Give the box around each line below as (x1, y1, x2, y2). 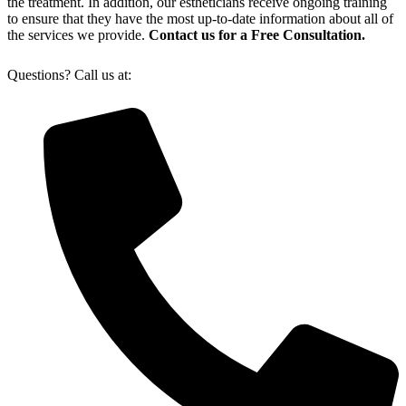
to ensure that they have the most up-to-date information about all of (7, 10, 393, 26)
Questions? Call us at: (7, 67, 131, 83)
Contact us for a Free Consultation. (149, 26, 365, 43)
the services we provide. (7, 26, 149, 43)
